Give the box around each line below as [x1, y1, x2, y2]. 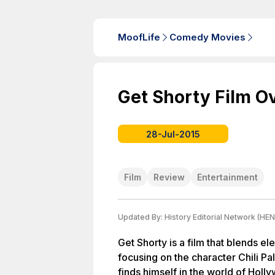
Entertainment [197, 172, 258, 182]
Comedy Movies [169, 31, 246, 43]
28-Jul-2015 [146, 128, 200, 139]
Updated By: [118, 212, 165, 222]
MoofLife [118, 31, 160, 43]
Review [153, 172, 185, 182]
